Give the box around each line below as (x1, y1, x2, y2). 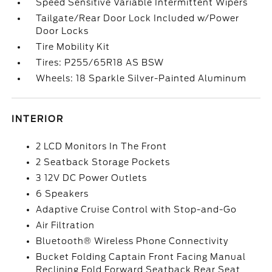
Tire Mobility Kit (36, 42, 110, 52)
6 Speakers (36, 189, 89, 199)
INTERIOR (12, 114, 64, 124)
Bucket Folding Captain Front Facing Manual (36, 252, 246, 262)
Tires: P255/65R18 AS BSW (36, 58, 165, 67)
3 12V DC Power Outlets (36, 173, 148, 183)
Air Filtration (36, 220, 95, 230)
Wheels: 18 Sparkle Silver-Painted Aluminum (36, 73, 247, 83)
